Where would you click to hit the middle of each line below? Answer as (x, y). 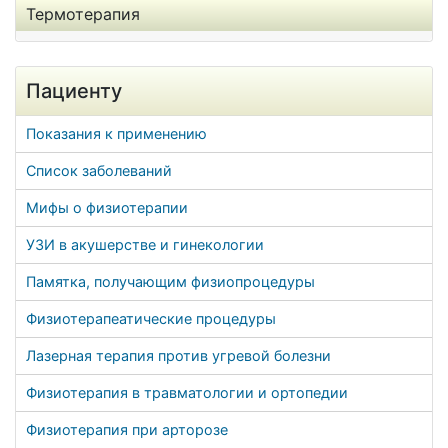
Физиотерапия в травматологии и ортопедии (187, 392)
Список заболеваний (99, 170)
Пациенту (74, 91)
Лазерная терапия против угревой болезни (178, 355)
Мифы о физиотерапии (107, 207)
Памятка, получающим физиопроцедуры (170, 281)
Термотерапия (83, 14)
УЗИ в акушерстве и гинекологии (145, 244)
